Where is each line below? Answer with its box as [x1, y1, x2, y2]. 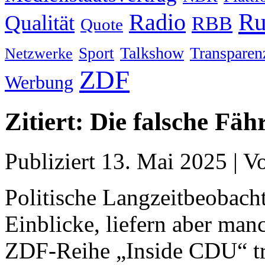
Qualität [5, 11, 75, 35]
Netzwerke [5, 45, 73, 62]
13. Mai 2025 [101, 148, 227, 174]
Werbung [5, 72, 73, 93]
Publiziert [5, 148, 95, 174]
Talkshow [120, 44, 184, 62]
